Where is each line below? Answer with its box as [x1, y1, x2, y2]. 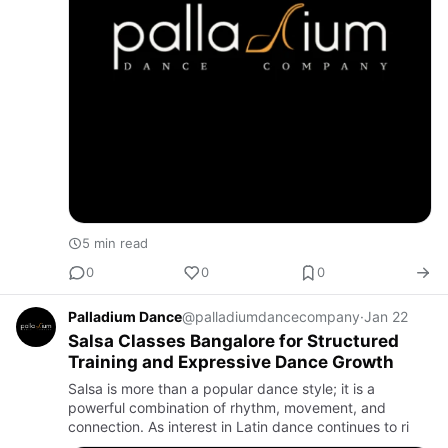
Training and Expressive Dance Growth [68, 351, 394, 372]
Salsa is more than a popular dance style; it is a [68, 379, 375, 397]
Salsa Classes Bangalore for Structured [68, 330, 399, 351]
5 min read [82, 234, 148, 251]
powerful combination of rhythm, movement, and [68, 398, 386, 416]
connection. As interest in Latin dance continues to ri [68, 417, 409, 435]
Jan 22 [364, 307, 408, 325]
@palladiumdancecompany [182, 307, 360, 325]
